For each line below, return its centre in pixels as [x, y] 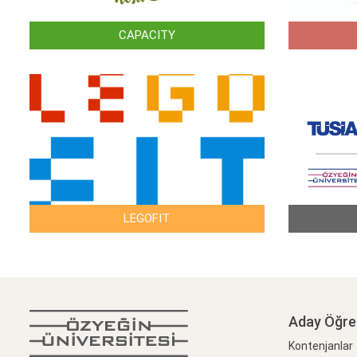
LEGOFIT [147, 219]
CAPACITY [147, 35]
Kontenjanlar [321, 346]
